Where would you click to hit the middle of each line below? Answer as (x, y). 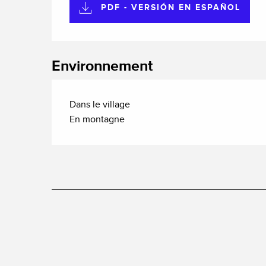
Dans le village (100, 104)
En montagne (97, 119)
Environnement (102, 66)
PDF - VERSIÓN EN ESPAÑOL (171, 8)
